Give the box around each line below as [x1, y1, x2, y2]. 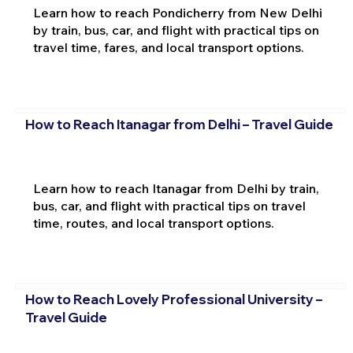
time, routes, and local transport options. [32, 214, 274, 231]
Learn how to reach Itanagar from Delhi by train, [32, 180, 319, 196]
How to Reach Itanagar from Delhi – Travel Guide [24, 115, 333, 132]
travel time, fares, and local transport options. [32, 39, 304, 56]
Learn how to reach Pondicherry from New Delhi [32, 5, 322, 21]
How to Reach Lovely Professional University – [24, 291, 322, 308]
